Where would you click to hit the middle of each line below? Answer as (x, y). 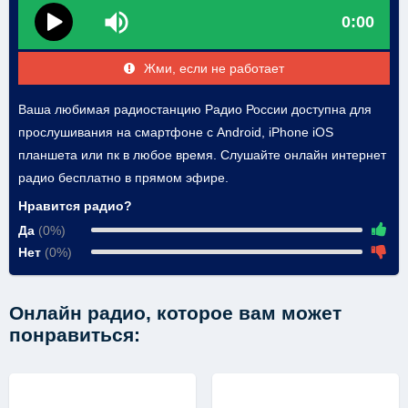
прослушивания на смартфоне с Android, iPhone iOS (176, 133)
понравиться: (75, 335)
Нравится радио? (75, 206)
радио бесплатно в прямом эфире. (123, 178)
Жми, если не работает (214, 69)
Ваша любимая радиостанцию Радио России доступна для (195, 110)
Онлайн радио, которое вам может (175, 313)
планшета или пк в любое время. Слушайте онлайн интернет (202, 155)
